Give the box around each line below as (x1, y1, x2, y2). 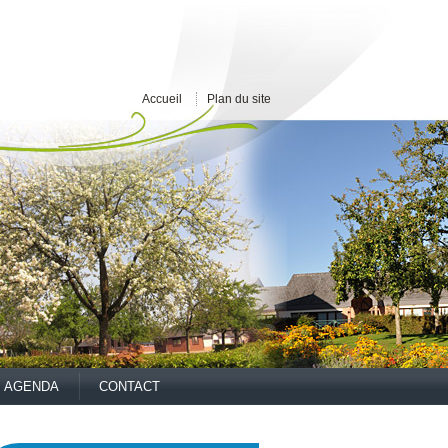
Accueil (142, 91, 182, 106)
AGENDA (4, 379, 59, 394)
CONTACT (99, 379, 160, 394)
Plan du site (207, 91, 271, 106)
